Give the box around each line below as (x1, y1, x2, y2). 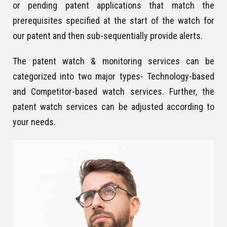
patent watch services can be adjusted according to (13, 101, 214, 112)
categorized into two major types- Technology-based (13, 70, 214, 82)
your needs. (13, 116, 56, 127)
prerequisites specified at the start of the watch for (13, 15, 214, 26)
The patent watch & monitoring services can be (13, 55, 214, 66)
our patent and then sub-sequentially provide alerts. (13, 30, 203, 41)
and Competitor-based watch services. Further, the (13, 86, 214, 97)
